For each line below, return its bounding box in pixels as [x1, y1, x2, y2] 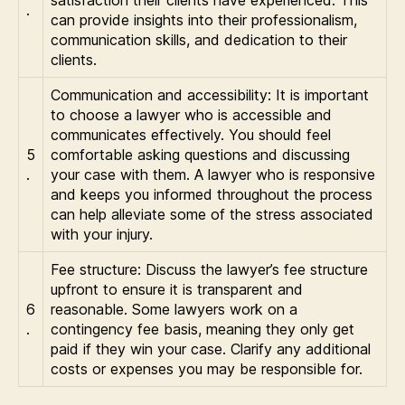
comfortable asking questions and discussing [51, 146, 350, 164]
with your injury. [51, 225, 153, 243]
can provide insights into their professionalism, [51, 11, 357, 29]
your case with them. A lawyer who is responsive [51, 165, 375, 184]
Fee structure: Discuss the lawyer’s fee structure [51, 260, 368, 278]
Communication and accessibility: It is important [51, 86, 369, 104]
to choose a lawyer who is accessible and [51, 106, 332, 124]
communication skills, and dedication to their [51, 31, 347, 49]
